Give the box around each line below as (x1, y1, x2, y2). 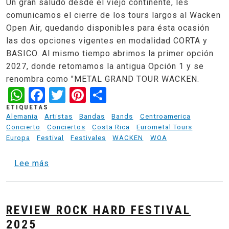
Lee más (14, 158, 49, 168)
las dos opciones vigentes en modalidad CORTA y (6, 36, 208, 46)
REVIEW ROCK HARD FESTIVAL (6, 203, 191, 218)
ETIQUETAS (6, 103, 49, 111)
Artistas (44, 112, 73, 120)
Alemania (6, 112, 38, 120)
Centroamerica (140, 112, 191, 120)
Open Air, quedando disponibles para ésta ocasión (6, 23, 210, 33)
